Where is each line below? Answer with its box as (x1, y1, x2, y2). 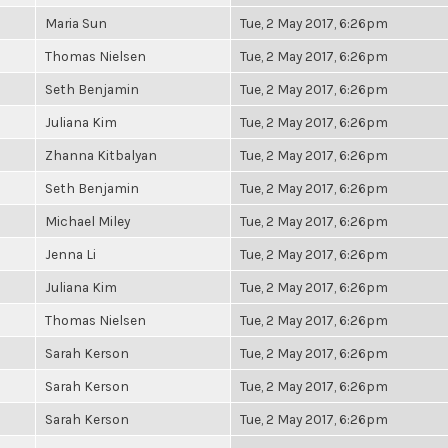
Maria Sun (45, 15, 107, 31)
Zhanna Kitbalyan (45, 147, 157, 163)
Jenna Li (45, 246, 96, 262)
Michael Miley (45, 213, 130, 229)
